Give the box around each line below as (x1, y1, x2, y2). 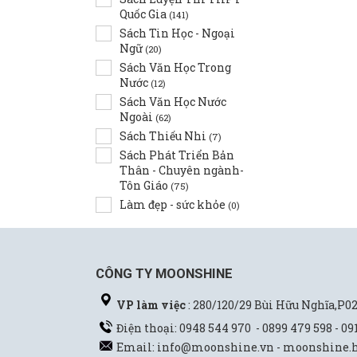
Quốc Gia (120, 6, 169, 22)
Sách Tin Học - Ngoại (120, 25, 235, 41)
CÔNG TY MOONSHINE (96, 265, 233, 281)
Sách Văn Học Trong (120, 60, 231, 75)
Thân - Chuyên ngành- (120, 163, 244, 178)
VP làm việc (116, 297, 186, 312)
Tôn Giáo (120, 178, 171, 193)
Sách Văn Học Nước (120, 94, 226, 109)
